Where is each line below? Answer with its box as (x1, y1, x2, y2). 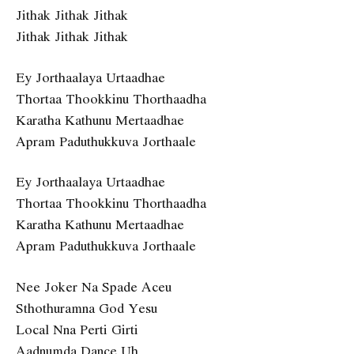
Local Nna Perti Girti (16, 318, 138, 339)
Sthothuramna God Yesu (16, 297, 157, 318)
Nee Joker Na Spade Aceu (16, 276, 171, 296)
